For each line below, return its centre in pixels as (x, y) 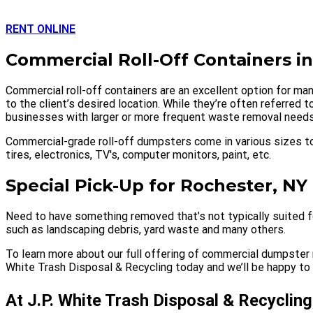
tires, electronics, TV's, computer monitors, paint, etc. (138, 154)
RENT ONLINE (41, 29)
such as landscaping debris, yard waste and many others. (146, 229)
